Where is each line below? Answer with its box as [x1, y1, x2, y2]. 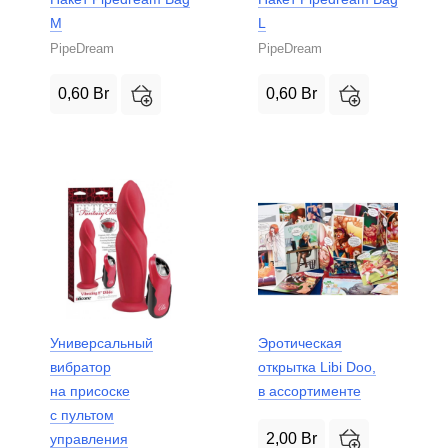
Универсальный [50, 334, 153, 351]
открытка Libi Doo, [258, 358, 376, 375]
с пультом [50, 406, 114, 423]
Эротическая [258, 334, 342, 351]
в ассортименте [258, 382, 361, 399]
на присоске [50, 382, 130, 399]
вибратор [50, 358, 111, 375]
